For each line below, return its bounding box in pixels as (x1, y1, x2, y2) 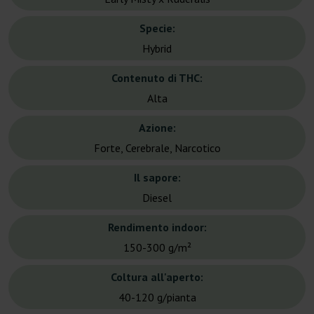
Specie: (139, 21, 175, 36)
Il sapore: (133, 170, 181, 185)
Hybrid (142, 41, 172, 56)
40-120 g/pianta (118, 290, 196, 305)
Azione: (138, 121, 176, 135)
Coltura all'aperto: (111, 270, 203, 285)
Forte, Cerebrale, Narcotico (93, 141, 221, 156)
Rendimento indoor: (107, 220, 207, 235)
